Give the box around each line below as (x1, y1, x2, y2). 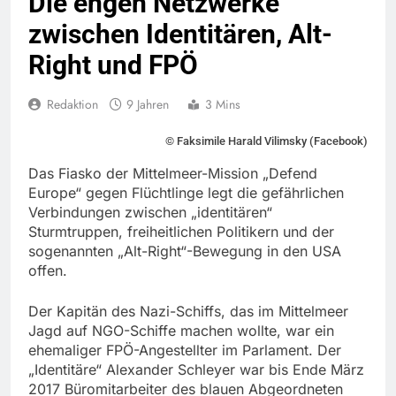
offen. (28, 262, 67, 280)
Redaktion (47, 95, 98, 114)
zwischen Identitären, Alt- (28, 19, 332, 50)
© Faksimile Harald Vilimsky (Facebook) (165, 134, 368, 148)
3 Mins (205, 95, 240, 114)
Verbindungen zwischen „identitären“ (28, 203, 272, 222)
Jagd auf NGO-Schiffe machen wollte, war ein (28, 322, 334, 340)
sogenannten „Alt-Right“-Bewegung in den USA (28, 242, 341, 261)
